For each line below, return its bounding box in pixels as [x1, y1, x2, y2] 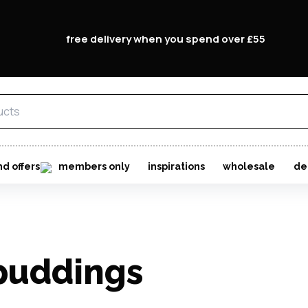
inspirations [148, 161, 205, 172]
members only [58, 161, 130, 172]
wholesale [223, 161, 276, 172]
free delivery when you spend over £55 [66, 31, 266, 46]
